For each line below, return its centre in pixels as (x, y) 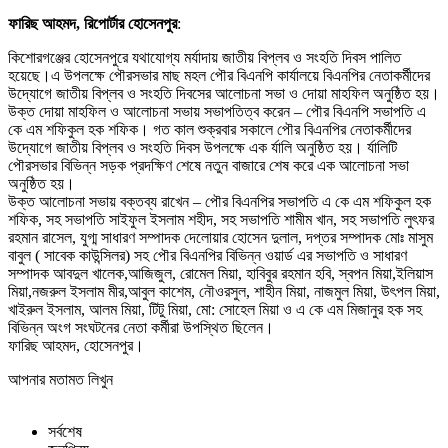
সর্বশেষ (65, 431)
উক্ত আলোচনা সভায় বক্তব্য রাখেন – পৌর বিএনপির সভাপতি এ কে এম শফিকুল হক (219, 201)
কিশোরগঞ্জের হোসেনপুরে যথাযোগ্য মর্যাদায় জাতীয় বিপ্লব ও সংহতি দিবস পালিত (204, 57)
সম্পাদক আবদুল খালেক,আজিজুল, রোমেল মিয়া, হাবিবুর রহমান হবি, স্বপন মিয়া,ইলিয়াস (220, 273)
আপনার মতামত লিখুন (60, 379)
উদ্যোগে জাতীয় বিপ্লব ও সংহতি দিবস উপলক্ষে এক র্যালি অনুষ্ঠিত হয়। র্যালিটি (202, 147)
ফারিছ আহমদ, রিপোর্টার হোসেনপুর (92, 23)
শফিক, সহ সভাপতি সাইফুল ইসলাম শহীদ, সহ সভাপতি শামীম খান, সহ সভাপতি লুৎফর (221, 219)
